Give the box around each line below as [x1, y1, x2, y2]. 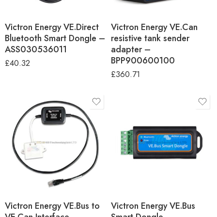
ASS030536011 [5, 43, 67, 56]
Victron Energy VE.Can [111, 20, 198, 33]
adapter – [111, 43, 151, 56]
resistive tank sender [111, 31, 189, 45]
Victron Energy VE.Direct [5, 20, 99, 33]
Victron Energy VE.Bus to [5, 199, 100, 212]
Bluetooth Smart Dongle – [5, 31, 105, 45]
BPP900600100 [111, 54, 175, 67]
